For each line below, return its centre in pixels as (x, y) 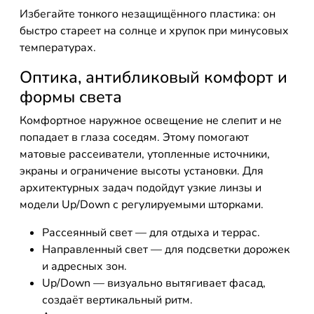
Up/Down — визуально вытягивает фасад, (154, 283)
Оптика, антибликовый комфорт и (153, 77)
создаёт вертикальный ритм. (117, 300)
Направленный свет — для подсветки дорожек (166, 250)
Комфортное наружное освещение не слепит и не (151, 121)
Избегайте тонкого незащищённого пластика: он (148, 14)
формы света (71, 97)
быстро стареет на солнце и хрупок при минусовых (154, 31)
